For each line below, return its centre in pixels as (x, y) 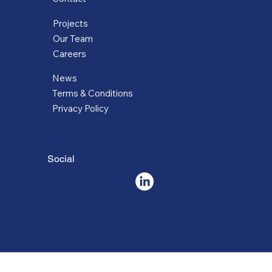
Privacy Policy (81, 109)
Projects (70, 23)
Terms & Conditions (93, 93)
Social (61, 159)
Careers (69, 53)
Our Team (73, 38)
